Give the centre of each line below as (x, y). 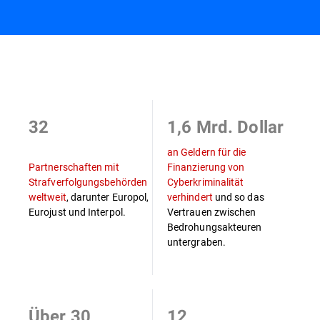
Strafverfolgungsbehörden (88, 182)
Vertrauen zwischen (211, 212)
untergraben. (196, 242)
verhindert (190, 197)
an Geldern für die (206, 152)
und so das (238, 197)
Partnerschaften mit (74, 167)
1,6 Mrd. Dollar (225, 127)
